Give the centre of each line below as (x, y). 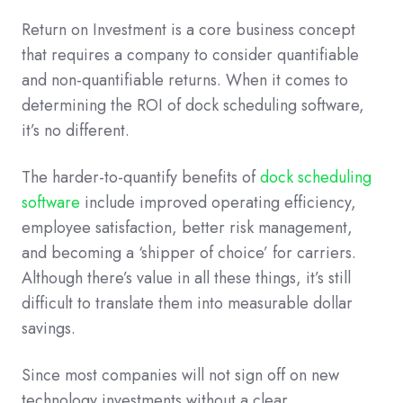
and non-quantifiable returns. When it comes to (185, 80)
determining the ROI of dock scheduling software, (193, 105)
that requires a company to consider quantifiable (190, 54)
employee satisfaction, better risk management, (187, 227)
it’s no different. (76, 130)
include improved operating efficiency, (218, 202)
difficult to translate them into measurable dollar (187, 303)
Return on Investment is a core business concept (188, 29)
